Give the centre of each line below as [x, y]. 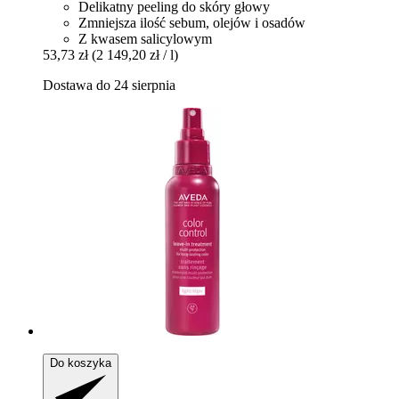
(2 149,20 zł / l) [135, 55]
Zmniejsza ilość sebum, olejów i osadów [192, 23]
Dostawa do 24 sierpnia [109, 85]
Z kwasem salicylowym [145, 39]
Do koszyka [81, 363]
